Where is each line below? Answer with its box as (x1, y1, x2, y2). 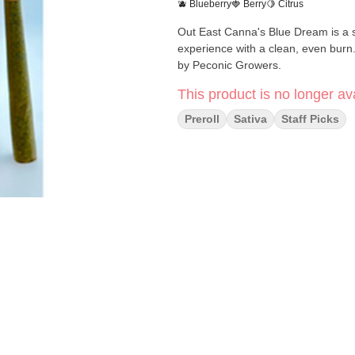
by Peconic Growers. (177, 59, 281, 71)
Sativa (234, 113, 267, 125)
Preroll (185, 113, 219, 125)
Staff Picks (281, 113, 339, 125)
